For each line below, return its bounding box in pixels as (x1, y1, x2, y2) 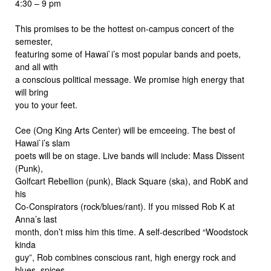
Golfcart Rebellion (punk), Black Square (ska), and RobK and (15, 174, 248, 187)
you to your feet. (15, 98, 77, 111)
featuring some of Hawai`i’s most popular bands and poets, (15, 47, 241, 60)
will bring (15, 85, 48, 98)
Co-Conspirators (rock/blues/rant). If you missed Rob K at (15, 200, 235, 212)
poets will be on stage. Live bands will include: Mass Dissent (15, 149, 244, 162)
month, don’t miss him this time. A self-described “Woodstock (15, 225, 248, 238)
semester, (15, 34, 53, 47)
